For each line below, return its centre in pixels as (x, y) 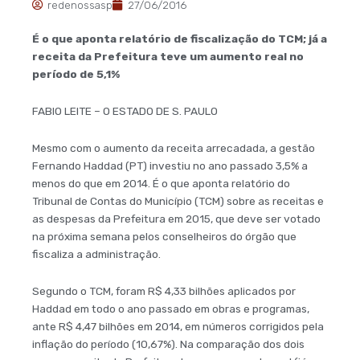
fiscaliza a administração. (96, 254)
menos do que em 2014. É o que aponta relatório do (161, 183)
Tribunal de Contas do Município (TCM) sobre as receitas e (178, 200)
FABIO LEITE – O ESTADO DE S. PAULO (125, 110)
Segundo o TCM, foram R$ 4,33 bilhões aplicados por (164, 290)
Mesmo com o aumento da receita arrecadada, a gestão (174, 147)
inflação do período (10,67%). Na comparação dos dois (168, 344)
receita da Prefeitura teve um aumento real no (168, 56)
